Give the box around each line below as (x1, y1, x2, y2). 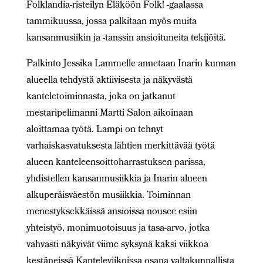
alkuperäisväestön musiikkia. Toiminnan (26, 187, 191, 204)
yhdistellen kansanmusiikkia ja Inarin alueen (26, 171, 207, 187)
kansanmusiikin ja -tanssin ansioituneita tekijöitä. (26, 30, 226, 46)
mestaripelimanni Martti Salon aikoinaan (26, 105, 193, 122)
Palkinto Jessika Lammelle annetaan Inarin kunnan (26, 56, 236, 72)
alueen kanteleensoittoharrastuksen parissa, (26, 154, 205, 171)
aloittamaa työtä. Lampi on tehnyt (26, 122, 163, 138)
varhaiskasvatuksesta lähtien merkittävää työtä (26, 138, 215, 154)
